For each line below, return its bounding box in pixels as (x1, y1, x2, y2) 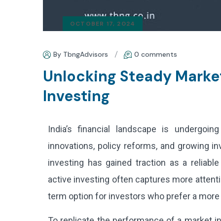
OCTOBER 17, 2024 (70, 20, 136, 28)
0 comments (134, 50, 177, 59)
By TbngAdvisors (53, 50, 108, 59)
